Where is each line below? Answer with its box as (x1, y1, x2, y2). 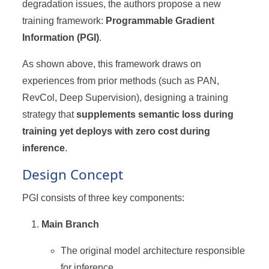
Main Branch (41, 219, 100, 229)
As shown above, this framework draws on (22, 58, 202, 69)
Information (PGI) (22, 32, 100, 43)
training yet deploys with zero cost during (22, 125, 211, 136)
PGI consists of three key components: (22, 192, 185, 203)
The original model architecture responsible (61, 245, 246, 256)
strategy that (22, 109, 77, 119)
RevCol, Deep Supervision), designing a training (22, 92, 229, 103)
